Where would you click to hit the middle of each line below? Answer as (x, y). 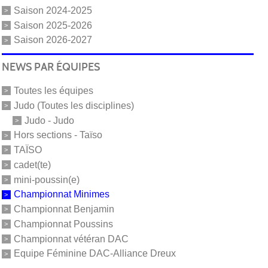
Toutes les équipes (53, 90)
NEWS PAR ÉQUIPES (51, 67)
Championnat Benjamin (64, 209)
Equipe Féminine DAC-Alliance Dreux (95, 254)
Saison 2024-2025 (53, 10)
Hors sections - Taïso (58, 135)
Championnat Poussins (63, 224)
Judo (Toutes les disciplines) (74, 105)
